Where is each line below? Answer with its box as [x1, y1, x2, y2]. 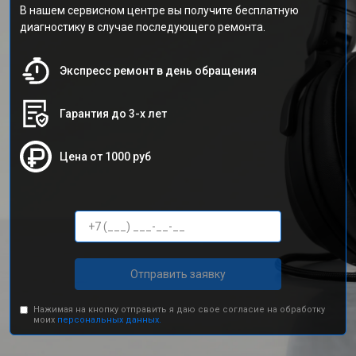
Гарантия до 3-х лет [60, 107, 167, 120]
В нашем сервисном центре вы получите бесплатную [20, 4, 299, 17]
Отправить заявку [130, 267, 226, 281]
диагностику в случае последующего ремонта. [20, 21, 265, 33]
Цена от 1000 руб [60, 150, 151, 163]
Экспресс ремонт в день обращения [60, 64, 257, 77]
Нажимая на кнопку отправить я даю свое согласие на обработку [33, 304, 326, 315]
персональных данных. [57, 315, 162, 325]
